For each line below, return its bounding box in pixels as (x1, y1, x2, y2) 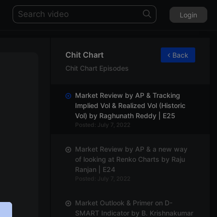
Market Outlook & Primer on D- (75, 198, 172, 207)
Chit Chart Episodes (65, 63, 129, 72)
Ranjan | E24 (75, 165, 115, 173)
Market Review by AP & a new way (75, 144, 187, 153)
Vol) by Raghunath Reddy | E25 (75, 111, 175, 120)
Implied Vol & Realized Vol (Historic (75, 101, 186, 109)
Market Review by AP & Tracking (75, 91, 180, 99)
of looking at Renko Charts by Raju (75, 155, 185, 163)
